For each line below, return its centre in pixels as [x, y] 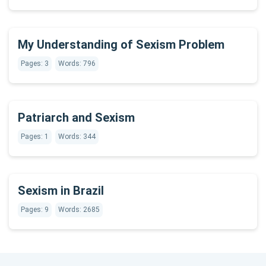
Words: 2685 [79, 210]
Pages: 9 [35, 210]
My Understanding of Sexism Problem [121, 45]
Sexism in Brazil [61, 191]
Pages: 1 [35, 137]
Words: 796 [77, 64]
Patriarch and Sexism [76, 118]
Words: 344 [77, 137]
